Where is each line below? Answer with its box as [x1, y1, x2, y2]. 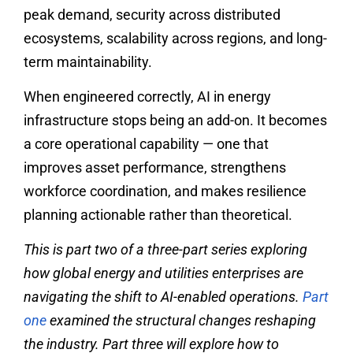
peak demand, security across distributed [24, 6, 281, 23]
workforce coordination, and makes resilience [24, 183, 307, 199]
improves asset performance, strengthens [24, 159, 286, 176]
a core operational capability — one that [24, 136, 269, 152]
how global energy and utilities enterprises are [24, 265, 303, 282]
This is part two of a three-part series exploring [24, 241, 307, 258]
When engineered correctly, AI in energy [24, 88, 271, 105]
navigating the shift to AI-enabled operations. [24, 288, 303, 306]
